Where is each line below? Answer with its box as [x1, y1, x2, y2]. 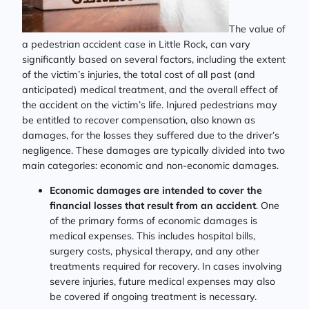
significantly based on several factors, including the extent [22, 52, 286, 66]
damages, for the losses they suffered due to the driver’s [22, 128, 279, 141]
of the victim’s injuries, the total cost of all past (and [22, 68, 255, 81]
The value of [229, 22, 286, 35]
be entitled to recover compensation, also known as [22, 113, 255, 126]
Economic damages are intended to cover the [50, 184, 262, 197]
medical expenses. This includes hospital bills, [50, 230, 255, 243]
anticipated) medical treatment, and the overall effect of [22, 83, 278, 96]
